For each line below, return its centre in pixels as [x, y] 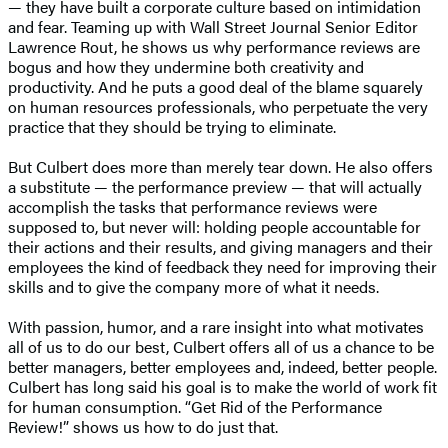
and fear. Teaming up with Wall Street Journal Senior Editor [213, 26]
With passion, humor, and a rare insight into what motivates [216, 326]
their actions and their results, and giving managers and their [220, 246]
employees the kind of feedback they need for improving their [222, 266]
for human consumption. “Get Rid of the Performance [195, 406]
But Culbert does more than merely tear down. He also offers [220, 166]
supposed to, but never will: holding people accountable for [214, 226]
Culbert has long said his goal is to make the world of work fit [222, 386]
